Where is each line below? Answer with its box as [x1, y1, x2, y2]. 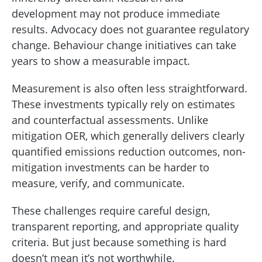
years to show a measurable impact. [12, 53, 193, 68]
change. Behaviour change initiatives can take [12, 37, 236, 52]
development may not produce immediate [12, 6, 220, 20]
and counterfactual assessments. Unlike [12, 112, 208, 127]
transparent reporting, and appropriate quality [12, 219, 239, 233]
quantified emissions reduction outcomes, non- [12, 144, 246, 158]
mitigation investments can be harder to [12, 160, 209, 174]
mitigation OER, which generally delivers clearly [12, 128, 244, 143]
